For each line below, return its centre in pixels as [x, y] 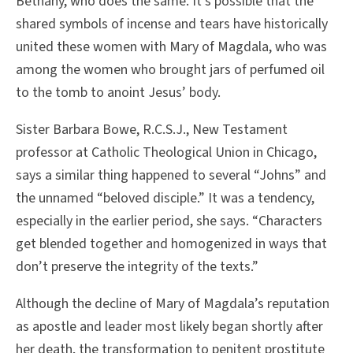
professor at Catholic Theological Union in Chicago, [166, 152]
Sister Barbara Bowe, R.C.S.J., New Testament [152, 129]
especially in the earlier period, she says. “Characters [169, 221]
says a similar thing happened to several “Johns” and [171, 175]
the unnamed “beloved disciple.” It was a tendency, [165, 198]
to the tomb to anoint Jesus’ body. [118, 93]
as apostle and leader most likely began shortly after [169, 326]
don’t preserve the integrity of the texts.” [137, 266]
